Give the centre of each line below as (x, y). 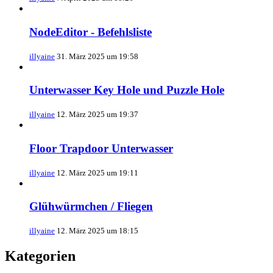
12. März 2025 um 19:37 (97, 115)
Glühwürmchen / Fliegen (91, 207)
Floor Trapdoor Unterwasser (101, 148)
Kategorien (40, 256)
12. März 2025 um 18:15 (97, 230)
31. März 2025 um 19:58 (97, 56)
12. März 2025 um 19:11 (97, 172)
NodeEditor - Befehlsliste (90, 32)
